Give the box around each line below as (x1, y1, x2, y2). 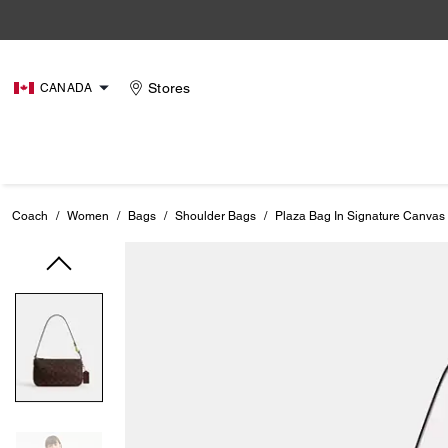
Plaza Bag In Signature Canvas (275, 209, 445, 223)
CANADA (40, 81, 93, 95)
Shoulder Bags (175, 209, 256, 223)
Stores (148, 80, 191, 96)
